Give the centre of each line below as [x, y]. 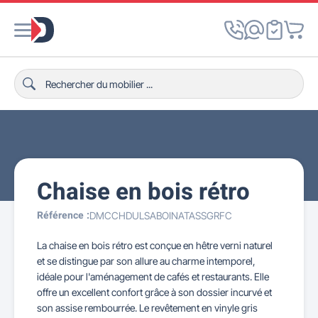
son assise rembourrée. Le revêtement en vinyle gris [147, 308]
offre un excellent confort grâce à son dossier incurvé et [154, 292]
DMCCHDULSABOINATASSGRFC [161, 215]
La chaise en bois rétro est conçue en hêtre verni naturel [155, 245]
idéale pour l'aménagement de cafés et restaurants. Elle [153, 276]
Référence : [63, 215]
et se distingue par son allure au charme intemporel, [146, 261]
